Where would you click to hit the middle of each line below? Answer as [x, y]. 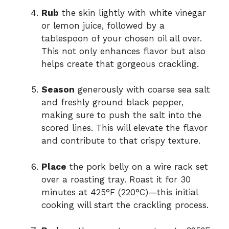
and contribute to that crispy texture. [121, 141]
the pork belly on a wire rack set [137, 166]
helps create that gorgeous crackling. [120, 64]
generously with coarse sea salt [142, 90]
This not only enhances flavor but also [123, 51]
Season [58, 90]
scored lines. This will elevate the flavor [124, 128]
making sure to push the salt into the [121, 115]
